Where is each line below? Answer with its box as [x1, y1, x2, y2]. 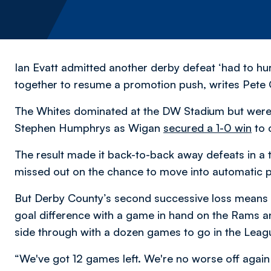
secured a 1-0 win [163, 121, 252, 134]
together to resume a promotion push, [15, 77, 209, 91]
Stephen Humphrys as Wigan [15, 121, 163, 134]
